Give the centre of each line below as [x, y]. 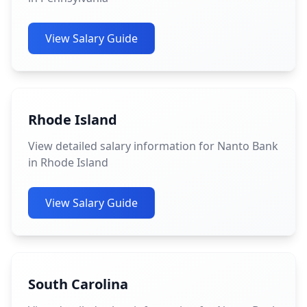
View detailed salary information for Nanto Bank [153, 146]
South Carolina [78, 284]
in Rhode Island [68, 162]
